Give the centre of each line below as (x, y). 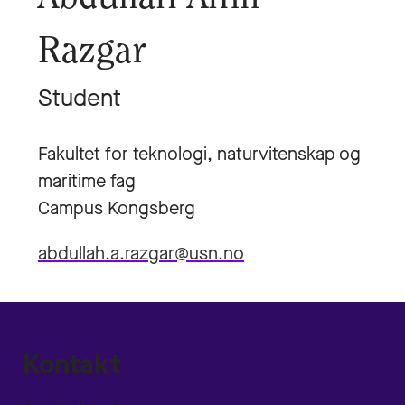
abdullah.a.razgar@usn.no (141, 254)
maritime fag (87, 181)
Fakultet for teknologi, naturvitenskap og (199, 154)
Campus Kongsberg (117, 208)
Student (80, 98)
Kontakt (72, 364)
